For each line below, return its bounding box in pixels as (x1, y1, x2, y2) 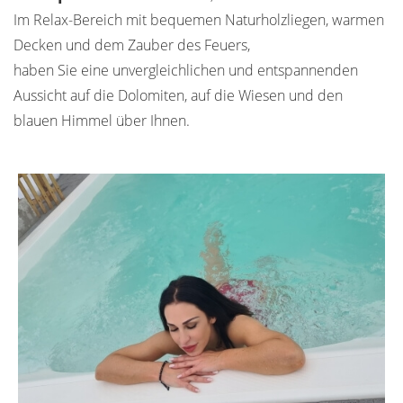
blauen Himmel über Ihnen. (13, 110, 190, 130)
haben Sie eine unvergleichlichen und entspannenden (13, 59, 358, 80)
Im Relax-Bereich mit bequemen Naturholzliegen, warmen (13, 9, 384, 30)
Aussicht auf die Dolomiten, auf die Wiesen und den (13, 85, 343, 105)
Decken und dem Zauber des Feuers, (13, 34, 250, 55)
